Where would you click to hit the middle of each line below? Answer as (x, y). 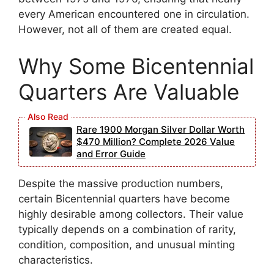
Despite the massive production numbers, (121, 183)
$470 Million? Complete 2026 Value (156, 141)
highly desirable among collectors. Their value (131, 214)
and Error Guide (111, 154)
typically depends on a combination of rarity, (127, 229)
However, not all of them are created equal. (125, 30)
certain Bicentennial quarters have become (124, 198)
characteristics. (56, 260)
